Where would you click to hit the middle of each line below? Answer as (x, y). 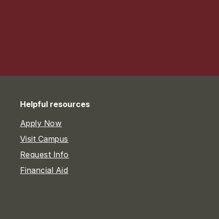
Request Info (44, 155)
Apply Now (41, 123)
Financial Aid (44, 170)
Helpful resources (55, 104)
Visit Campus (44, 139)
